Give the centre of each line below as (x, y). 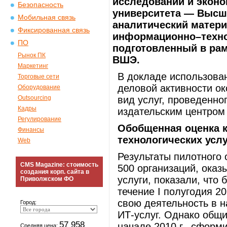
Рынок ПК (32, 55)
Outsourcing (34, 98)
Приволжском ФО (47, 179)
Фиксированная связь (54, 30)
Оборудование (39, 87)
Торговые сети (39, 77)
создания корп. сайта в (55, 172)
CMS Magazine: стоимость (59, 165)
